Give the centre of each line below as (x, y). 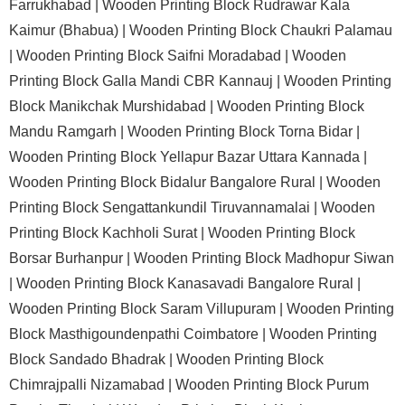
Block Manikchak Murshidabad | (113, 106)
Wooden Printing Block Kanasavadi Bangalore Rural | (188, 283)
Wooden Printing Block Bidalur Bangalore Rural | (168, 182)
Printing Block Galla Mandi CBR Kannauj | (146, 81)
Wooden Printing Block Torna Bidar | (244, 132)
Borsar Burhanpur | (71, 258)
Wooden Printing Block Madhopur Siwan (264, 258)
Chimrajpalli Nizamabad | (92, 385)
